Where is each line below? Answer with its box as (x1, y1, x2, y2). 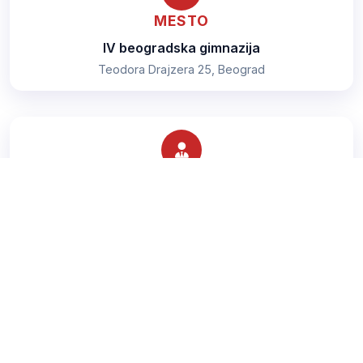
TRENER (152, 172, 211, 190)
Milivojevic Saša (130, 199, 233, 216)
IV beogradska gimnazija (103, 40, 260, 57)
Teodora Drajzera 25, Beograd (98, 62, 265, 77)
